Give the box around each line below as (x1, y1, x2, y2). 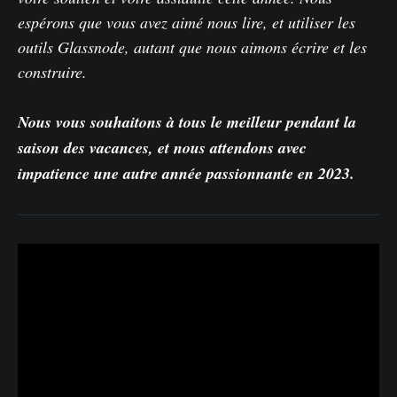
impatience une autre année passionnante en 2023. (18, 162, 354, 185)
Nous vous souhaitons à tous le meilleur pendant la (18, 111, 356, 134)
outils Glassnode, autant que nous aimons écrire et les (18, 36, 367, 58)
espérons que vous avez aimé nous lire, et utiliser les (18, 12, 355, 34)
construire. (18, 61, 87, 83)
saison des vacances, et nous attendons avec (18, 136, 307, 160)
